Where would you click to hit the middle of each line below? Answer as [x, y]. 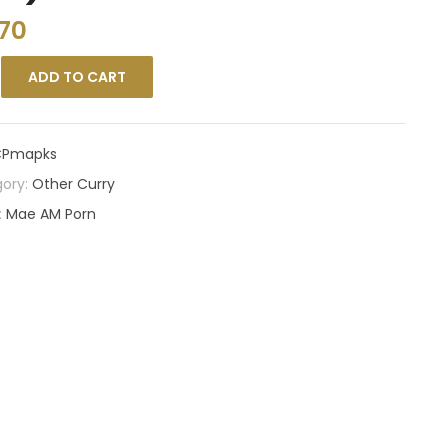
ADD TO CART [76, 77]
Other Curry [73, 184]
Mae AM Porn [50, 214]
